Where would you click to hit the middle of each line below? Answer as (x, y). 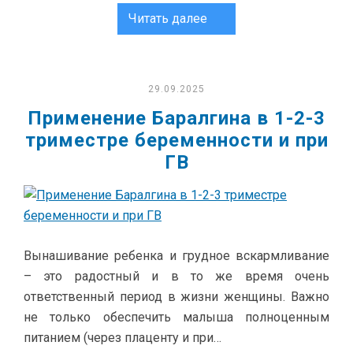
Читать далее (168, 19)
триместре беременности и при (176, 140)
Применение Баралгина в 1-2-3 (176, 118)
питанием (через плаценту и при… (123, 338)
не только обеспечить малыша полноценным (176, 317)
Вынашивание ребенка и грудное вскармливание (176, 256)
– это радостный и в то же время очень (176, 276)
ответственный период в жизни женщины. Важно (176, 297)
